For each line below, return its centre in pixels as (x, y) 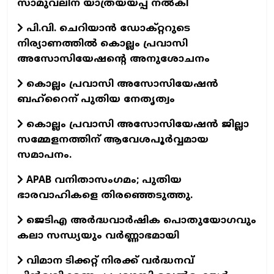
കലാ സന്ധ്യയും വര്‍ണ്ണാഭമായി (98, 236)
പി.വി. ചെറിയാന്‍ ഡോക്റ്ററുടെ (107, 28)
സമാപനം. (44, 155)
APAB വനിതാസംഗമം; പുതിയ (102, 180)
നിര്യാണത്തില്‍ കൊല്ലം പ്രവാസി (102, 44)
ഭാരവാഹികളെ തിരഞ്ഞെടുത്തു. (105, 195)
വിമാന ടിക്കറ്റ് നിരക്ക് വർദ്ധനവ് (109, 261)
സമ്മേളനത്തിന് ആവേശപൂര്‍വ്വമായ (113, 140)
